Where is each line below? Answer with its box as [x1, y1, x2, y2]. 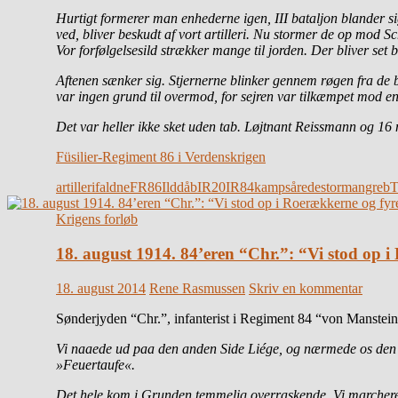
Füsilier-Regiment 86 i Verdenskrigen [56, 149, 266, 165]
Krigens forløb [56, 211, 138, 227]
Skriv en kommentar [249, 280, 362, 296]
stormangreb [321, 179, 390, 195]
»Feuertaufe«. [56, 356, 135, 372]
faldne [95, 179, 130, 195]
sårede [285, 179, 321, 195]
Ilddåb [162, 179, 197, 195]
